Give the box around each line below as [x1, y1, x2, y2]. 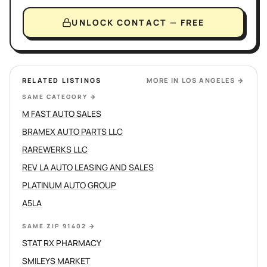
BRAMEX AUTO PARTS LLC [22, 126, 123, 137]
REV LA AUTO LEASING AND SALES [22, 162, 154, 173]
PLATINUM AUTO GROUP [22, 179, 116, 191]
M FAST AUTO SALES [22, 108, 101, 119]
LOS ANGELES [181, 76, 235, 85]
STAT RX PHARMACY [22, 237, 101, 249]
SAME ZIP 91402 [22, 222, 86, 230]
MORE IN [147, 76, 182, 85]
